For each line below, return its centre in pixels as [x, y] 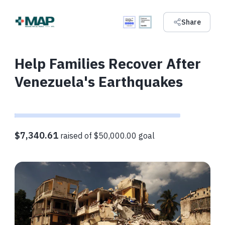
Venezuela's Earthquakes [99, 81]
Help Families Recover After [108, 63]
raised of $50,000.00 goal [106, 135]
